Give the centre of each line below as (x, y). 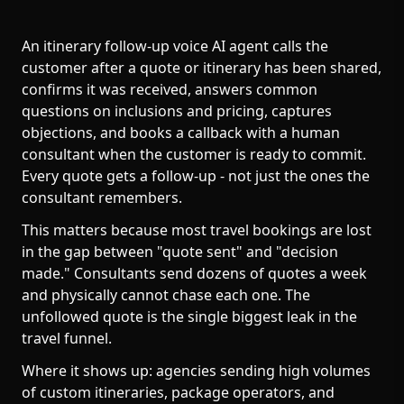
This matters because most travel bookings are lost (197, 230)
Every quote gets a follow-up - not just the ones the (196, 176)
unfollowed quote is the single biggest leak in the (189, 317)
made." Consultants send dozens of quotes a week (194, 273)
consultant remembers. (102, 197)
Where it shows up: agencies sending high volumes (196, 371)
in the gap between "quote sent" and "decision (180, 252)
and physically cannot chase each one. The (166, 295)
